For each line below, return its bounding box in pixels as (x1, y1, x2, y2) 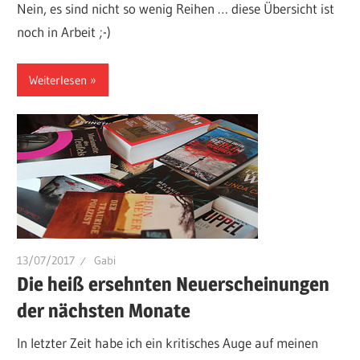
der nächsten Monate (17, 299, 191, 323)
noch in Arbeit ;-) (17, 22, 112, 40)
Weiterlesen (29, 72, 88, 88)
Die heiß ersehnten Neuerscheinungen (17, 272, 330, 297)
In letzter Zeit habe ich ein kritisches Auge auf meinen (17, 333, 319, 351)
